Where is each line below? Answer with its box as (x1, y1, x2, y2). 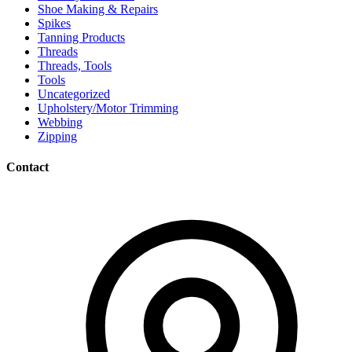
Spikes (38, 16, 71, 30)
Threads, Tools (38, 58, 112, 72)
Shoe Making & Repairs (38, 2, 158, 16)
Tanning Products (38, 30, 125, 44)
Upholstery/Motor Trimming (38, 101, 178, 115)
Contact (6, 160, 49, 174)
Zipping (38, 129, 77, 143)
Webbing (38, 115, 82, 129)
